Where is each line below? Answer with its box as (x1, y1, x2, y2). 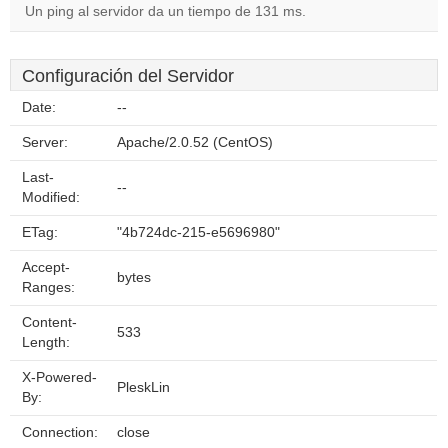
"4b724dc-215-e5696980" (117, 225, 280, 240)
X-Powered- (22, 370, 97, 385)
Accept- (22, 260, 70, 275)
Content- (22, 315, 77, 330)
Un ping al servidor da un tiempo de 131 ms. (25, 4, 306, 19)
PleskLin (117, 380, 170, 395)
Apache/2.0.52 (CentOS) (117, 135, 273, 150)
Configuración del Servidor (22, 66, 234, 86)
